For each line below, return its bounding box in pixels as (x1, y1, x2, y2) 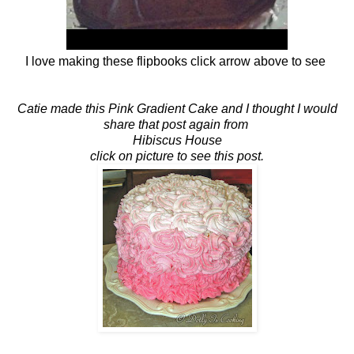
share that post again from (103, 118, 251, 132)
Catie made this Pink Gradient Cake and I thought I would (17, 102, 337, 116)
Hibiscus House (132, 134, 222, 148)
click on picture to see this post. (90, 149, 264, 164)
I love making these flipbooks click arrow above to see (25, 55, 329, 69)
